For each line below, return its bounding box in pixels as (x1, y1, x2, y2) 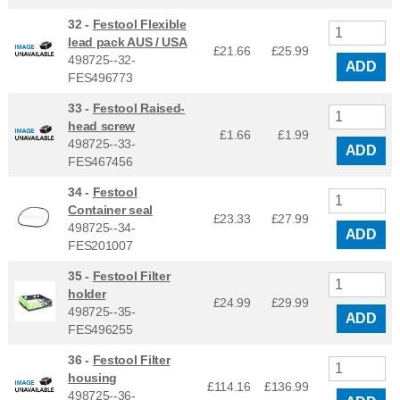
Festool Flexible (92, 16, 187, 31)
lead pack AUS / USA (68, 34, 187, 49)
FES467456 (68, 154, 133, 169)
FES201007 (68, 237, 133, 253)
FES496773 (68, 70, 133, 85)
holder (68, 286, 106, 301)
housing (68, 370, 118, 385)
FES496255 (68, 321, 133, 337)
